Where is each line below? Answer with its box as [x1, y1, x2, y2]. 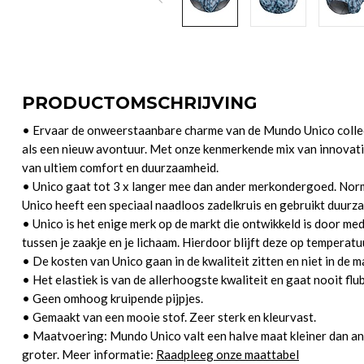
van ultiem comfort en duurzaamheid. [22, 160, 219, 175]
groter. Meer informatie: [22, 347, 156, 362]
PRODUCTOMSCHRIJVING [22, 93, 257, 113]
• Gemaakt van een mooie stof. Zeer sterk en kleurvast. [22, 310, 316, 324]
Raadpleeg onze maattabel [156, 347, 299, 362]
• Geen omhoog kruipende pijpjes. [22, 291, 203, 305]
